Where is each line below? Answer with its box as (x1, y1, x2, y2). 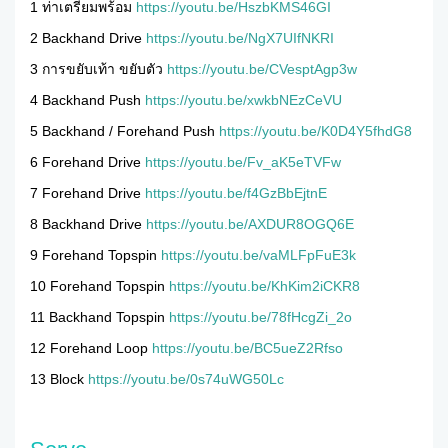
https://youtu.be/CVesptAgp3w (167, 60, 357, 77)
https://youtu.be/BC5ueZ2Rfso (152, 339, 343, 356)
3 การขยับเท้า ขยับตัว (30, 60, 167, 77)
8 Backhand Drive (30, 215, 146, 232)
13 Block (30, 370, 88, 387)
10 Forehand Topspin (30, 277, 169, 294)
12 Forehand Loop (30, 339, 152, 356)
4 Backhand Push (30, 91, 145, 108)
